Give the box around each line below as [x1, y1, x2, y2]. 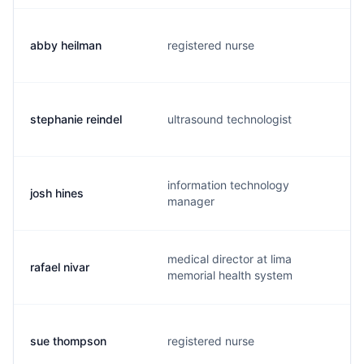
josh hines [30, 186, 84, 200]
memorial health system [167, 268, 292, 282]
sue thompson [30, 334, 106, 348]
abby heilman [30, 38, 102, 52]
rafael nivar [30, 260, 89, 274]
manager [167, 194, 214, 208]
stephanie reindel [30, 112, 122, 126]
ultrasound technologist [167, 112, 292, 126]
